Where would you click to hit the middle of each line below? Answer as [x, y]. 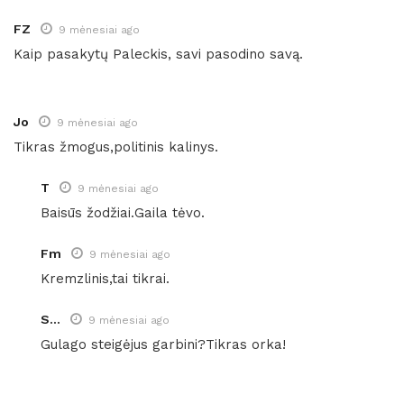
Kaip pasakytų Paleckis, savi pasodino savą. [158, 54]
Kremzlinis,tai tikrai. [105, 278]
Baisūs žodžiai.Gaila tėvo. [123, 212]
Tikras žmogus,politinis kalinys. [116, 147]
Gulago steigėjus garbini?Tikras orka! [163, 344]
